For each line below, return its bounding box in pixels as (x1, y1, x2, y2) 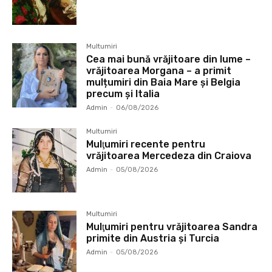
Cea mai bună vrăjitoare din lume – (86, 53, 251, 66)
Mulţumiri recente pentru (86, 138, 206, 151)
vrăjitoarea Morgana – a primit (86, 65, 232, 77)
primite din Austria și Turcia (86, 233, 220, 245)
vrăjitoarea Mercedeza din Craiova (86, 150, 252, 162)
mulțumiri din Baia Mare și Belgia (86, 76, 241, 89)
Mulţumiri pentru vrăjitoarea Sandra (86, 221, 258, 233)
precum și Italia (86, 88, 160, 100)
